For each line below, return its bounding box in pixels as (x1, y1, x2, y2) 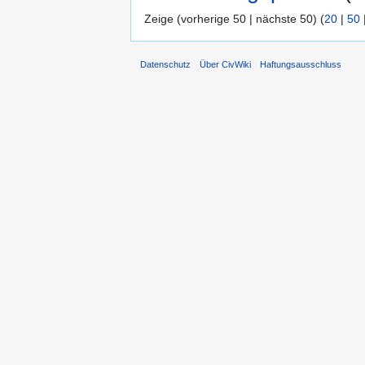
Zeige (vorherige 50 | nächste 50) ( (144, 11, 324, 25)
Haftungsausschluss (260, 59, 342, 70)
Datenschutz (140, 59, 191, 70)
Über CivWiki (200, 59, 252, 70)
